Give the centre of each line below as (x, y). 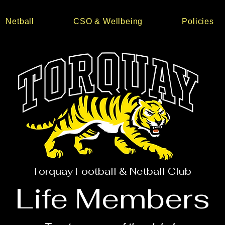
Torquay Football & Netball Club (111, 171)
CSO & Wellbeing (108, 21)
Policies (198, 21)
